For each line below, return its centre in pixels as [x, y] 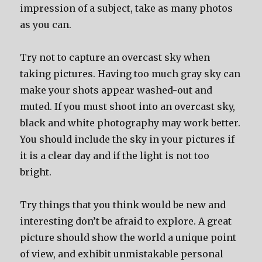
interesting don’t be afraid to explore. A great [126, 221]
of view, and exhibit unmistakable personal [122, 254]
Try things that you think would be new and [123, 205]
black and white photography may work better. [130, 123]
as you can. [46, 25]
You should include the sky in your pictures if [127, 139]
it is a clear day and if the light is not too [115, 156]
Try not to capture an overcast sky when [115, 57]
